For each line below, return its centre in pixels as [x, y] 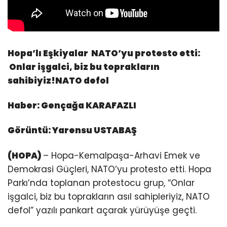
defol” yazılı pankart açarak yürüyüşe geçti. [102, 210]
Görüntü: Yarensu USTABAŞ [72, 130]
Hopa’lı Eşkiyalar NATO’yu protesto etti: [104, 53]
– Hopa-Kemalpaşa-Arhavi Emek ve [122, 155]
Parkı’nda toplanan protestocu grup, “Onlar [101, 183]
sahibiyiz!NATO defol [58, 81]
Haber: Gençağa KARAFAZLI [72, 106]
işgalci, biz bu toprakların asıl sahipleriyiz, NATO [109, 196]
